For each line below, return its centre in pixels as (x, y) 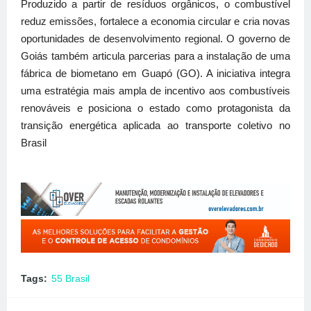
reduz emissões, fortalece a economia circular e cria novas (155, 22)
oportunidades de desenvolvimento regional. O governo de (155, 39)
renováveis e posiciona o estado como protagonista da (155, 108)
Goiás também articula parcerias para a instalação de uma (155, 56)
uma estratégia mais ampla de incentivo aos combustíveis (155, 91)
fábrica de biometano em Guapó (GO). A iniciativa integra (155, 74)
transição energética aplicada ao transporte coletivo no (155, 126)
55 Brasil (70, 279)
